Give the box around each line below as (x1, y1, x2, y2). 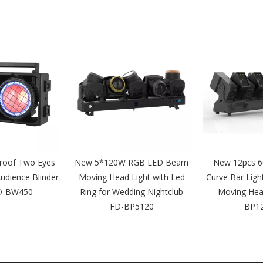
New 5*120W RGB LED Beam (75, 156, 188, 168)
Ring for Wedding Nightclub (80, 186, 183, 197)
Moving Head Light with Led (78, 171, 185, 183)
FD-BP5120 (109, 200, 154, 212)
